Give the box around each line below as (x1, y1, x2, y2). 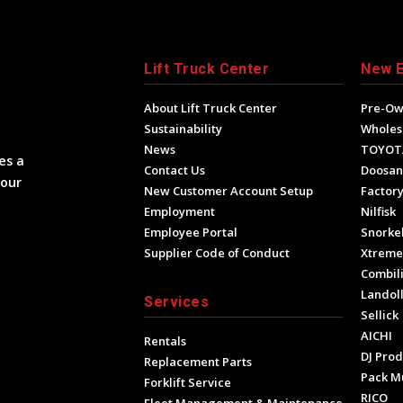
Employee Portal (144, 224, 238, 241)
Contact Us (144, 162, 206, 179)
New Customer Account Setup (144, 183, 314, 200)
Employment (144, 203, 216, 220)
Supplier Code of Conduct (144, 245, 291, 262)
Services (144, 293, 210, 311)
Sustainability (144, 121, 223, 138)
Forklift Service (144, 374, 232, 391)
